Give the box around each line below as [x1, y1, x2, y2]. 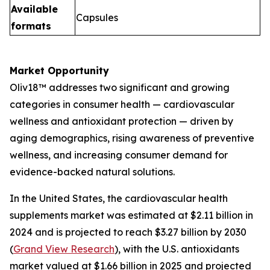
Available [11, 2, 58, 15]
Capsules [76, 11, 118, 24]
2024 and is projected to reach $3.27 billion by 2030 [10, 225, 246, 238]
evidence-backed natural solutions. [10, 165, 175, 178]
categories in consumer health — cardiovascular [10, 98, 234, 110]
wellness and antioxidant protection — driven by [10, 115, 233, 127]
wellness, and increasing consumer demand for [10, 148, 228, 161]
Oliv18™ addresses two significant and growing [10, 81, 230, 93]
